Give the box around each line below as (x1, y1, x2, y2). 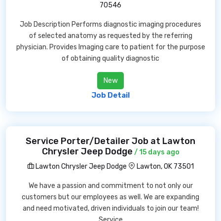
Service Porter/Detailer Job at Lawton (26, 136, 195, 147)
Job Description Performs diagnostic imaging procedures (20, 20, 201, 29)
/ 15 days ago (132, 148, 180, 156)
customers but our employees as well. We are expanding (22, 193, 199, 201)
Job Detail (91, 91, 130, 100)
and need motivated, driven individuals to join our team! (22, 204, 199, 213)
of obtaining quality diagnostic (62, 54, 159, 63)
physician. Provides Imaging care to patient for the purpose (16, 43, 205, 51)
